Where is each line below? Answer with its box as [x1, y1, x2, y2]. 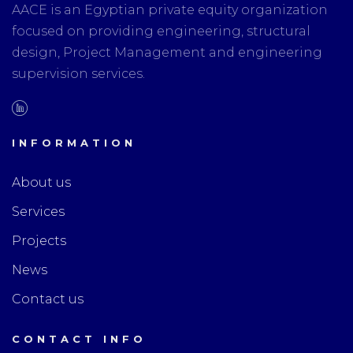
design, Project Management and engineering [12, 45, 322, 60]
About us [12, 175, 71, 190]
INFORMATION [12, 136, 136, 149]
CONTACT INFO [12, 333, 147, 345]
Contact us [12, 292, 84, 307]
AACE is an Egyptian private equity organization [12, 2, 328, 17]
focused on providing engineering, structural [12, 24, 310, 39]
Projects [12, 233, 66, 248]
